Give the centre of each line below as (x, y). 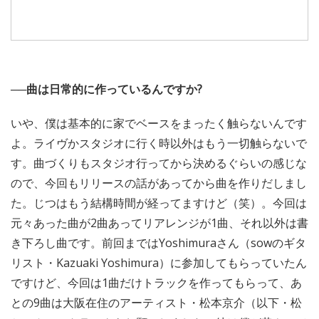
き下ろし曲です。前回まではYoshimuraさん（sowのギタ (158, 242)
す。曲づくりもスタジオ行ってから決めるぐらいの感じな (159, 163)
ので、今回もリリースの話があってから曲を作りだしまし (159, 183)
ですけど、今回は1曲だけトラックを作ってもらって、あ (156, 282)
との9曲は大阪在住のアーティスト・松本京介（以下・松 (156, 302)
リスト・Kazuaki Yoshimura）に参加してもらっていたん (159, 262)
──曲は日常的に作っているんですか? (106, 89)
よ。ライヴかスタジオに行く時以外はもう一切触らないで (159, 143)
